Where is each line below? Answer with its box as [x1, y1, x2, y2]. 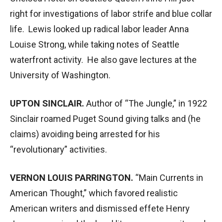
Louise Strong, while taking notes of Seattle [10, 39, 179, 50]
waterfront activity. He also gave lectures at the [10, 54, 197, 65]
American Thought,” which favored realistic [10, 187, 178, 198]
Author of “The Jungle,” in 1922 [84, 98, 207, 109]
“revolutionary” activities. [10, 144, 107, 155]
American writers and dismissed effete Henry [10, 203, 190, 214]
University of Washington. [10, 69, 111, 80]
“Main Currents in [133, 172, 203, 183]
